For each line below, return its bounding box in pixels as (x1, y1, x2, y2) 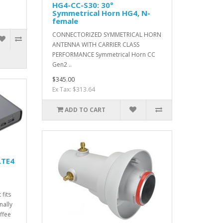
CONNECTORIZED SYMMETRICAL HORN (52, 30, 161, 39)
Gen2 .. (52, 60, 72, 69)
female (52, 16, 78, 26)
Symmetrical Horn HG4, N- (52, 8, 150, 18)
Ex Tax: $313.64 (52, 85, 95, 94)
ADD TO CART (64, 106, 106, 114)
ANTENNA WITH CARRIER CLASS (52, 40, 139, 49)
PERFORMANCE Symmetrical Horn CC (52, 50, 155, 59)
